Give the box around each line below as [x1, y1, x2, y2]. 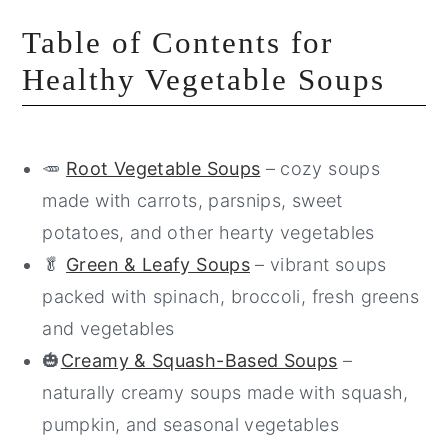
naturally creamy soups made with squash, [42, 381, 409, 403]
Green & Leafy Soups [66, 253, 250, 275]
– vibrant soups [249, 253, 387, 275]
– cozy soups [260, 157, 381, 179]
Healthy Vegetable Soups [22, 61, 386, 97]
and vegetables [42, 317, 175, 339]
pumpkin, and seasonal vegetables [42, 413, 339, 435]
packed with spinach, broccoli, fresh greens [42, 285, 419, 307]
